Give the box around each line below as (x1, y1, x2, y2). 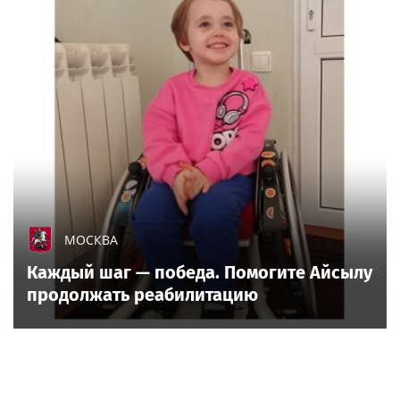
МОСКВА (64, 230, 118, 248)
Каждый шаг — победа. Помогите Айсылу (27, 261, 372, 283)
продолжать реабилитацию (27, 283, 258, 305)
